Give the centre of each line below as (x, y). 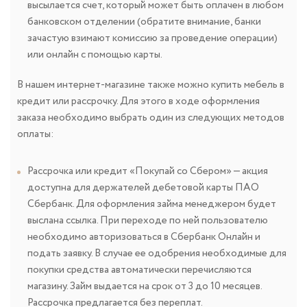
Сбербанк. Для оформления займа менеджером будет (152, 205)
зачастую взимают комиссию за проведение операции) (152, 39)
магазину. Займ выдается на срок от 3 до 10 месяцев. (145, 287)
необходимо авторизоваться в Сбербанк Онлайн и (144, 237)
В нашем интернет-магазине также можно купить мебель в (151, 85)
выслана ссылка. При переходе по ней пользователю (148, 221)
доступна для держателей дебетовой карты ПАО (143, 188)
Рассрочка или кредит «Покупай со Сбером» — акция (148, 172)
